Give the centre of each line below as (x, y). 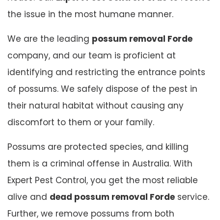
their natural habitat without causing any (96, 105)
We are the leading (50, 39)
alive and (28, 197)
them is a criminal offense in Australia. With (100, 163)
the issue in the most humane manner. (90, 14)
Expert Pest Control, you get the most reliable (103, 180)
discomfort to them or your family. (81, 122)
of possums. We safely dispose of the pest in (102, 89)
